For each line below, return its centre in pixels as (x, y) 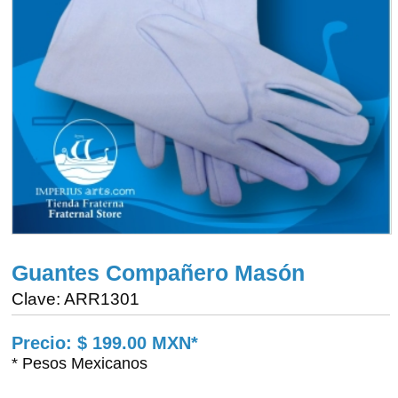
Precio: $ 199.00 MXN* (105, 342)
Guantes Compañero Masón (159, 273)
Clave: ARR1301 (76, 299)
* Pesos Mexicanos (80, 362)
